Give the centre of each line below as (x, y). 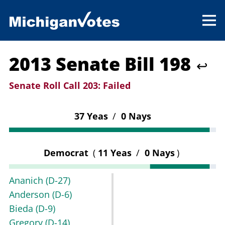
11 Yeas (116, 153)
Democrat (67, 153)
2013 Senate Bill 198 (102, 64)
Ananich (27, 181)
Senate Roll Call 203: (55, 86)
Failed (116, 86)
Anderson (31, 195)
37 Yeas (92, 116)
